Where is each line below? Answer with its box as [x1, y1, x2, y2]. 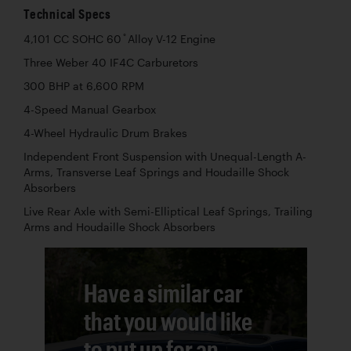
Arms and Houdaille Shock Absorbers [24, 220, 215, 233]
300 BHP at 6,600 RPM [24, 79, 144, 92]
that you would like [83, 306, 252, 335]
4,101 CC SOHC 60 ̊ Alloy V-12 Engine [24, 32, 215, 45]
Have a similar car [83, 277, 243, 307]
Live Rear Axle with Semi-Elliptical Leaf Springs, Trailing [24, 204, 313, 218]
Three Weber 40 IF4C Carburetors [24, 56, 198, 69]
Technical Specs [24, 5, 111, 21]
